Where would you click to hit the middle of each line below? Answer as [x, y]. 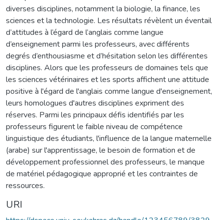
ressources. [25, 185]
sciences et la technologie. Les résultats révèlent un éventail [109, 20]
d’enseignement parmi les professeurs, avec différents [98, 44]
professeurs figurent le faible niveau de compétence [94, 126]
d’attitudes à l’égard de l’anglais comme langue [85, 32]
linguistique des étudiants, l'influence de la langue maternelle [109, 138]
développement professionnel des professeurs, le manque [105, 162]
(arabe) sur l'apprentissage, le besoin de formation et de [101, 150]
